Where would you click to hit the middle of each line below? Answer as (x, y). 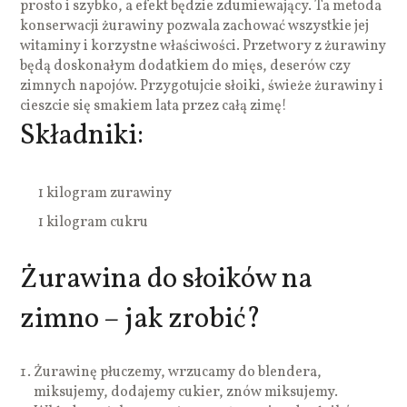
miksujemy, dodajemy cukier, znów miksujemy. (186, 392)
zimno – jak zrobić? (141, 319)
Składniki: (82, 136)
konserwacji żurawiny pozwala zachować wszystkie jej (195, 26)
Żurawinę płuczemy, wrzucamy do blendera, (178, 372)
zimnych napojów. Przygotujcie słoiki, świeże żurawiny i (202, 86)
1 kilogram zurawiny (105, 193)
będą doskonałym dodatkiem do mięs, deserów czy (186, 66)
